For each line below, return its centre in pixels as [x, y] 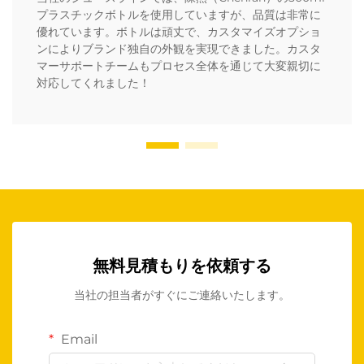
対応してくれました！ [93, 83]
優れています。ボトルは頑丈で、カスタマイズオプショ [179, 32]
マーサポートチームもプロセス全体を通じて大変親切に [179, 66]
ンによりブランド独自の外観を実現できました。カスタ [179, 49]
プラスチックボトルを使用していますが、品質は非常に [179, 15]
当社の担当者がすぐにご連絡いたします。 [182, 295]
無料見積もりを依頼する [182, 266]
